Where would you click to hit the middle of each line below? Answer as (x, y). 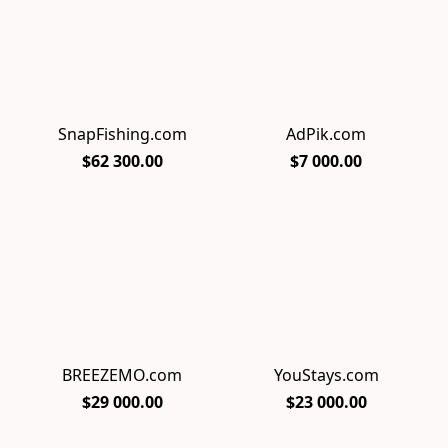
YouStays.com (326, 374)
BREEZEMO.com (122, 374)
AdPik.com (326, 134)
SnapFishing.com (122, 134)
